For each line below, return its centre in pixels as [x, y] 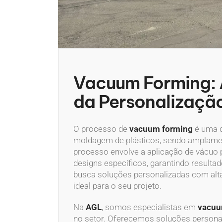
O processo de [101, 129]
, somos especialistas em [150, 207]
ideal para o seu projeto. [117, 186]
